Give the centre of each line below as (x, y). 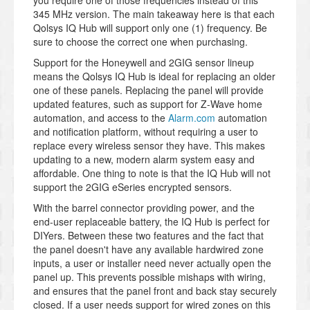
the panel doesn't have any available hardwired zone (148, 249)
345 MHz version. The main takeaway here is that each (154, 14)
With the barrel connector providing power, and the (144, 208)
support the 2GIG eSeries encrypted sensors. (133, 187)
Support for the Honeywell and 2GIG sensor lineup (144, 63)
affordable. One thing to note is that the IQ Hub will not (152, 173)
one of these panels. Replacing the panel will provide (148, 90)
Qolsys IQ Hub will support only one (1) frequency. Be (150, 28)
